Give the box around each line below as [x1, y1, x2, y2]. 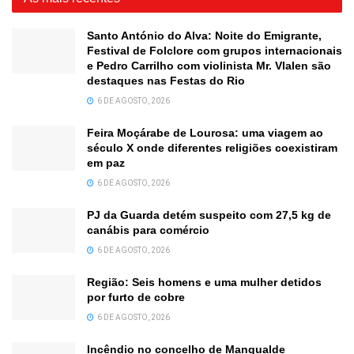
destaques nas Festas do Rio [87, 73, 245, 87]
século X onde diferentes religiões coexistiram [87, 141, 337, 154]
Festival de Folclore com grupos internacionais [87, 43, 342, 57]
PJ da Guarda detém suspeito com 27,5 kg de [87, 208, 331, 221]
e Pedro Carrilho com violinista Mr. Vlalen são [87, 58, 331, 72]
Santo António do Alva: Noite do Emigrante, [87, 28, 322, 42]
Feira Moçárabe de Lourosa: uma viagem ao [87, 126, 323, 139]
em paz [87, 156, 125, 169]
